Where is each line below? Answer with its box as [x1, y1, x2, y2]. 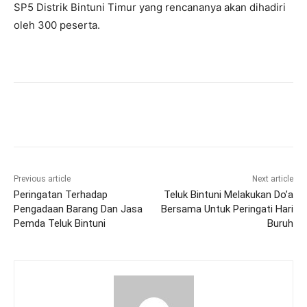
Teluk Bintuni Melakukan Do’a [163, 188, 293, 201]
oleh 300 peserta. [14, 18, 100, 32]
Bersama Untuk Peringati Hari [160, 202, 293, 215]
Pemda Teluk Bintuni [14, 217, 106, 230]
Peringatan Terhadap [14, 188, 108, 201]
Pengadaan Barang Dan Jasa [14, 202, 143, 215]
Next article [251, 173, 293, 184]
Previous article [14, 173, 71, 184]
